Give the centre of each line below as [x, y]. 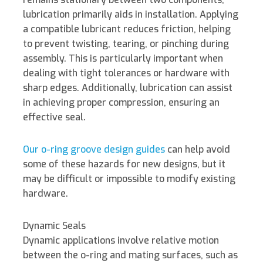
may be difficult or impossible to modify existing [129, 179]
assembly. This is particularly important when [123, 59]
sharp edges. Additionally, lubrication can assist [128, 88]
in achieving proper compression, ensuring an [121, 103]
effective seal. [54, 117]
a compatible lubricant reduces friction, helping [127, 29]
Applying [219, 15]
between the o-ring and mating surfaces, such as [130, 255]
